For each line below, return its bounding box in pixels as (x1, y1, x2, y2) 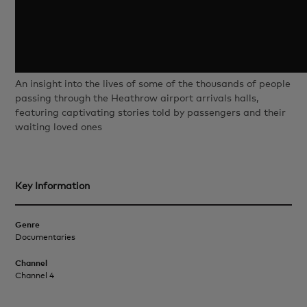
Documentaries (15, 234, 76, 242)
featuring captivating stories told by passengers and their (15, 108, 286, 118)
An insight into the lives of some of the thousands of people (15, 79, 291, 89)
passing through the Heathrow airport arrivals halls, (15, 94, 259, 103)
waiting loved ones (15, 123, 103, 132)
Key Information (15, 182, 90, 191)
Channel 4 (15, 272, 55, 280)
